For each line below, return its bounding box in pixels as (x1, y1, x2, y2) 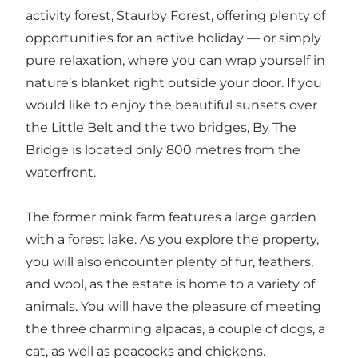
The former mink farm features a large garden (26, 209, 316, 225)
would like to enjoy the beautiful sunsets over (26, 97, 317, 113)
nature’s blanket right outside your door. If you (26, 75, 322, 91)
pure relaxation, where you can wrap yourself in (26, 53, 325, 69)
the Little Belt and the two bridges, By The (26, 120, 296, 136)
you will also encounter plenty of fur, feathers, (26, 254, 313, 270)
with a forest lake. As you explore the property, (26, 232, 319, 248)
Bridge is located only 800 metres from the (26, 142, 300, 158)
